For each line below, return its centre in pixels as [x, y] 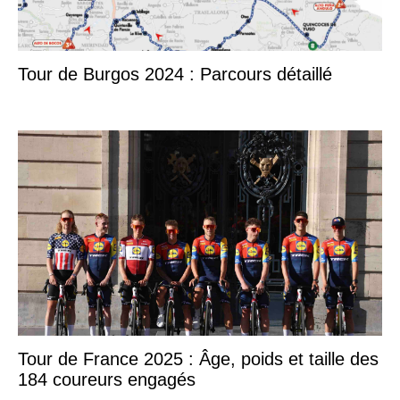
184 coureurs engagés [107, 379]
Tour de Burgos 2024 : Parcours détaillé [175, 75]
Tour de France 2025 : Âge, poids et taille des [198, 358]
